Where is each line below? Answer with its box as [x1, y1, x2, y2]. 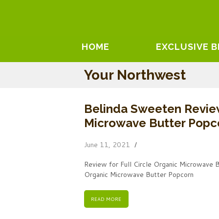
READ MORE [91, 196, 122, 202]
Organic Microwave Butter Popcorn [84, 170, 194, 180]
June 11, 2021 [84, 140, 130, 150]
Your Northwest [84, 67, 186, 84]
